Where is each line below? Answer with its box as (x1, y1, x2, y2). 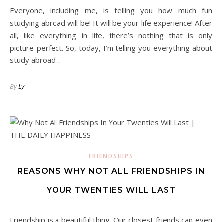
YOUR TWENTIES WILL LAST (46, 185, 176, 195)
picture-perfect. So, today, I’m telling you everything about (10, 43, 212, 53)
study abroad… (10, 55, 61, 65)
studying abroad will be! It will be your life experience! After (10, 18, 212, 28)
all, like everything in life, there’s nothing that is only (10, 30, 212, 40)
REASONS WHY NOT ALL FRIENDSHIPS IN (17, 166, 205, 176)
